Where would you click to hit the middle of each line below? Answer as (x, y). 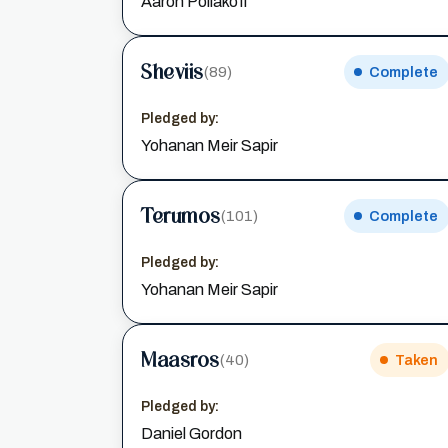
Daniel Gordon (191, 433)
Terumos (181, 215)
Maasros (180, 359)
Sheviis (172, 71)
